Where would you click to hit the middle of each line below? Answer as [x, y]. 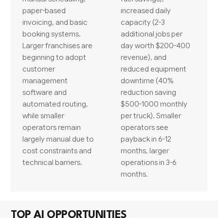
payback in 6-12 [146, 139]
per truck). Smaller [151, 115]
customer [39, 69]
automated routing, [55, 104]
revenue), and [144, 57]
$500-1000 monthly [154, 104]
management [45, 80]
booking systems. [52, 34]
